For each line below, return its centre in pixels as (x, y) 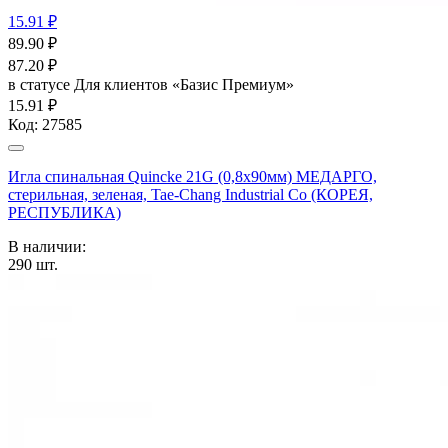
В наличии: (47, 246)
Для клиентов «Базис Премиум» (184, 84)
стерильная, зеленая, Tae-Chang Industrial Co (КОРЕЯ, (190, 194)
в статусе (41, 84)
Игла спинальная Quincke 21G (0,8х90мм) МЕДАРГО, (192, 176)
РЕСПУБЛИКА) (64, 212)
